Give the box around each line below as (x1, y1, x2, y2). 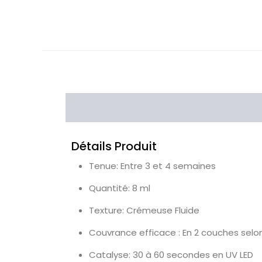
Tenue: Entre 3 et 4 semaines (89, 160, 216, 173)
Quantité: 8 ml (89, 182, 150, 195)
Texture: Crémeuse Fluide (89, 204, 199, 217)
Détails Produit (71, 138, 157, 155)
